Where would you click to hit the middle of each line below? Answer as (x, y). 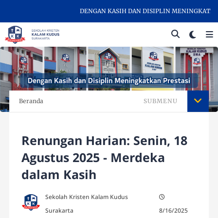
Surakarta (60, 211)
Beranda (31, 101)
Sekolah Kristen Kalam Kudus (87, 197)
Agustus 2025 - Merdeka (93, 157)
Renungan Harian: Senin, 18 (105, 140)
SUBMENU (160, 101)
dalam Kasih (59, 174)
